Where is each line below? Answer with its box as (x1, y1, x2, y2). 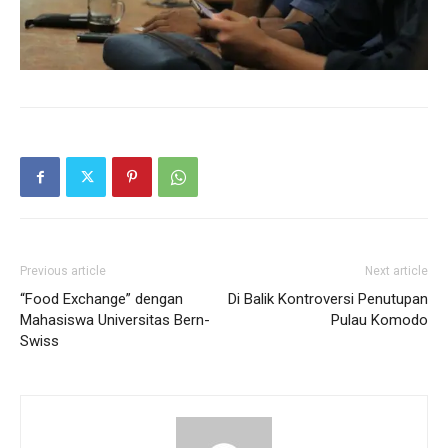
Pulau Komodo (331, 310, 428, 329)
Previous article (20, 263, 106, 278)
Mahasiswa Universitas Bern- (20, 310, 210, 329)
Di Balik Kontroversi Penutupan (228, 289, 428, 308)
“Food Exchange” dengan (20, 289, 183, 308)
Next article (365, 263, 428, 278)
